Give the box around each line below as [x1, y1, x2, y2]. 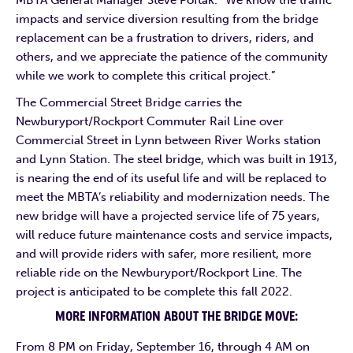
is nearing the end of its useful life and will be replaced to [16, 170, 326, 185]
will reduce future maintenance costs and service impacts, [16, 227, 333, 242]
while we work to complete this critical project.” [16, 68, 275, 83]
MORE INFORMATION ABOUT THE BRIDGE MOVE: [55, 307, 298, 325]
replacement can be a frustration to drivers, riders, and [16, 30, 314, 45]
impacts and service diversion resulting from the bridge [16, 11, 318, 26]
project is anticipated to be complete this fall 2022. [16, 284, 292, 299]
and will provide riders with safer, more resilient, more [16, 246, 311, 261]
